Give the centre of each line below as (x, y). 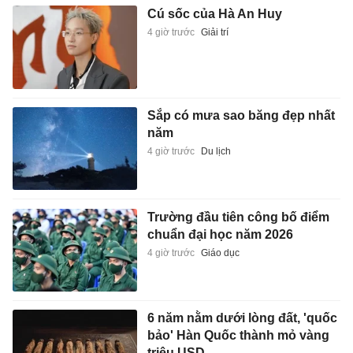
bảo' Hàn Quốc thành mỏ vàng (238, 336)
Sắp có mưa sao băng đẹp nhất (241, 115)
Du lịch (216, 151)
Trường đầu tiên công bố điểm (238, 217)
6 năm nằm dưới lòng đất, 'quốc (242, 318)
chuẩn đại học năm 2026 (220, 234)
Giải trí (214, 33)
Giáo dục (220, 253)
